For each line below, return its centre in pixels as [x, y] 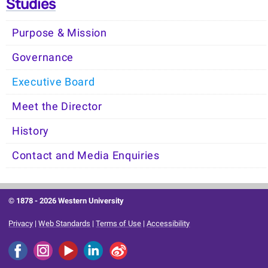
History [31, 131]
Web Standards [65, 224]
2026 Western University [82, 201]
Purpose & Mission [60, 33]
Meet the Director [57, 107]
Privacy [21, 224]
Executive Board [54, 82]
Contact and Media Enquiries [86, 156]
